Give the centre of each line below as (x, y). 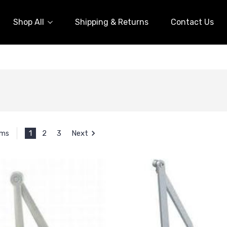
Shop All (29, 22)
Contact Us (192, 22)
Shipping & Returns (112, 22)
